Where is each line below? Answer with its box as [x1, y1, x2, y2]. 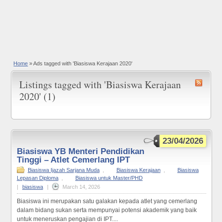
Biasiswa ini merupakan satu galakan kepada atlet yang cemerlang [16, 198, 197, 205]
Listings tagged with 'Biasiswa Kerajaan [19, 78, 181, 91]
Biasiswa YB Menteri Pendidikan [16, 147, 144, 157]
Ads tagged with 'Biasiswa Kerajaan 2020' [33, 60, 133, 66]
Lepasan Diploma [16, 175, 58, 181]
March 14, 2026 [62, 184, 100, 190]
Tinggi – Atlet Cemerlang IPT [16, 155, 130, 165]
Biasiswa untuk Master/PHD [75, 175, 143, 181]
